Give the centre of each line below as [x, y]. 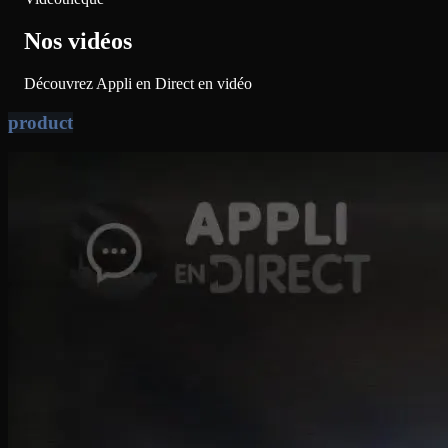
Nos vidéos [78, 40]
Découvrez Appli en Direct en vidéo [138, 83]
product [40, 122]
